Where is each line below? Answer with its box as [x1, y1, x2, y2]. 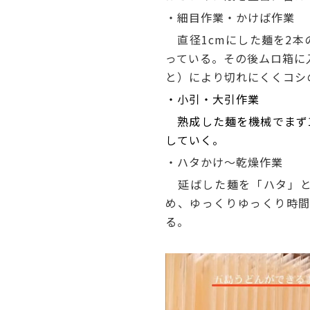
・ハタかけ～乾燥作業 [165, 154, 284, 171]
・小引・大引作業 [165, 91, 260, 108]
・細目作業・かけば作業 [165, 9, 295, 26]
